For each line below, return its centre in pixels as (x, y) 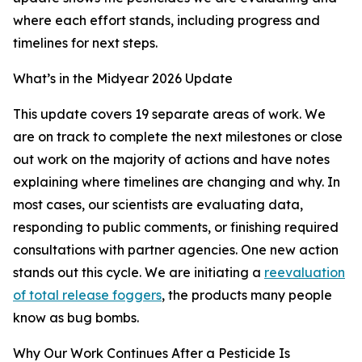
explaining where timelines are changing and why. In (177, 182)
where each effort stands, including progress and (166, 20)
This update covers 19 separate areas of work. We (169, 114)
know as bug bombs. (76, 318)
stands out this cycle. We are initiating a (139, 272)
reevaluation (305, 272)
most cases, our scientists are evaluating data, (158, 204)
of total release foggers (87, 295)
